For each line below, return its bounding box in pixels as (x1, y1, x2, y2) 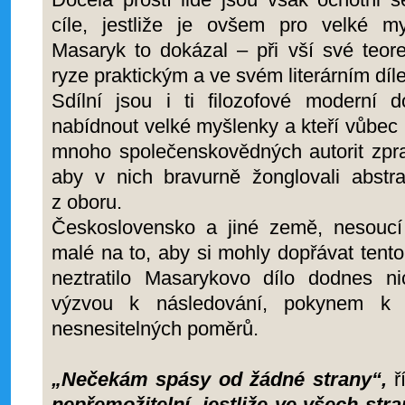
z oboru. (52, 191, 122, 213)
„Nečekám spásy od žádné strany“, (52, 368, 387, 391)
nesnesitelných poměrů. (52, 317, 259, 340)
